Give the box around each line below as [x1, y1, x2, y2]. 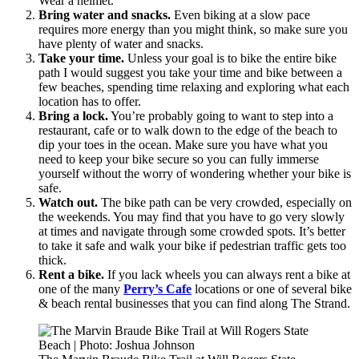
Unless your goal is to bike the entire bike [124, 50, 337, 65]
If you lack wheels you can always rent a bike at [104, 267, 350, 281]
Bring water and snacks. [38, 7, 171, 22]
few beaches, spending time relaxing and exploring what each [38, 79, 349, 94]
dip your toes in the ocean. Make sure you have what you [38, 137, 328, 151]
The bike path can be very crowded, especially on [98, 195, 352, 209]
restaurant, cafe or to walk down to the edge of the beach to [38, 123, 337, 137]
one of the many [38, 281, 123, 296]
